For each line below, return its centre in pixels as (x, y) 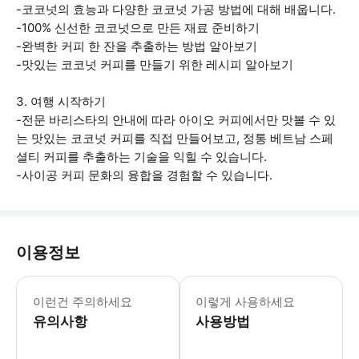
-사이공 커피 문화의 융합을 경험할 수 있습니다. (144, 175)
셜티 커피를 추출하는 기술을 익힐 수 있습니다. (141, 157)
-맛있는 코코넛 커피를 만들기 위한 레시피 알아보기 (155, 65)
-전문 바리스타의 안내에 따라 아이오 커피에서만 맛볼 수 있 (176, 120)
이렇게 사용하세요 (246, 302)
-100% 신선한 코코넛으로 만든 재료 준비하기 (138, 28)
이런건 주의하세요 (83, 302)
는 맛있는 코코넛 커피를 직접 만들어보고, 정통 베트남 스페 (175, 138)
